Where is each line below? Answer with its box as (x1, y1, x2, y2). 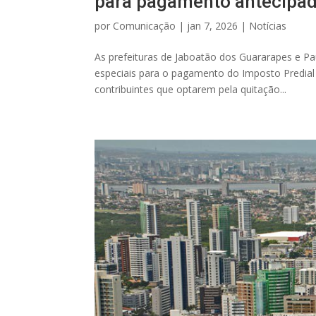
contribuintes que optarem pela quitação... (95, 82, 287, 96)
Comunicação (113, 18, 176, 32)
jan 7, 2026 (187, 18, 238, 32)
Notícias (249, 18, 287, 32)
